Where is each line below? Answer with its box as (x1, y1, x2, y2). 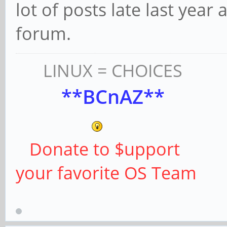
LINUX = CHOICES (16, 59, 182, 83)
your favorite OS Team (16, 161, 197, 185)
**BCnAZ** (16, 83, 165, 110)
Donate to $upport (16, 137, 180, 161)
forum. (16, 22, 71, 46)
